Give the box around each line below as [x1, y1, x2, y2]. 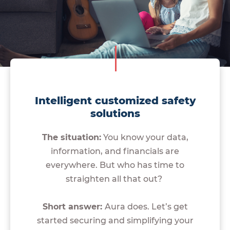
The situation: [42, 132, 101, 142]
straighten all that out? [66, 174, 164, 184]
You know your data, [101, 132, 188, 142]
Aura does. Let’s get [104, 201, 188, 212]
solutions [90, 107, 140, 120]
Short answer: [42, 201, 105, 212]
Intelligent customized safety [34, 94, 196, 107]
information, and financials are [51, 146, 179, 156]
